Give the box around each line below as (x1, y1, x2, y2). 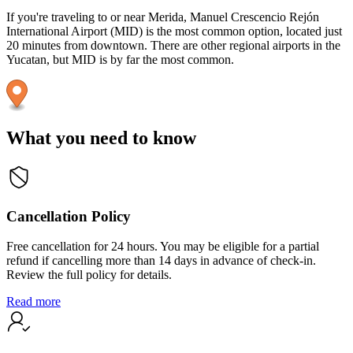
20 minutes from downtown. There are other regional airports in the (6, 39, 340, 53)
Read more (6, 295, 61, 309)
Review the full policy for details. (6, 268, 172, 282)
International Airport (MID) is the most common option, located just (6, 24, 342, 39)
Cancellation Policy (6, 207, 131, 225)
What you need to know (6, 128, 196, 149)
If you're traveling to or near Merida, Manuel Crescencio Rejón (6, 10, 319, 24)
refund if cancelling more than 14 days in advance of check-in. (6, 254, 316, 268)
